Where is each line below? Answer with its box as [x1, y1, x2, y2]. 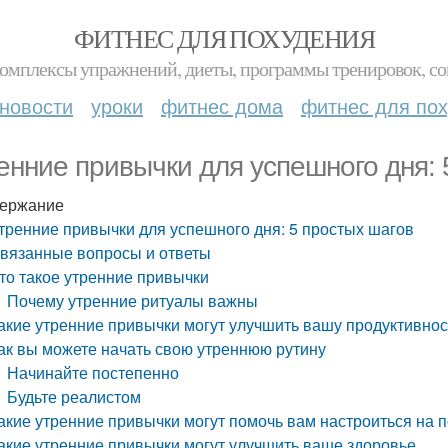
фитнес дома [161, 91, 283, 120]
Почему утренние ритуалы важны [7, 289, 259, 312]
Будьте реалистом [7, 385, 142, 408]
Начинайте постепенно [7, 361, 180, 384]
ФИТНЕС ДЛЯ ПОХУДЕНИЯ [74, 21, 374, 55]
